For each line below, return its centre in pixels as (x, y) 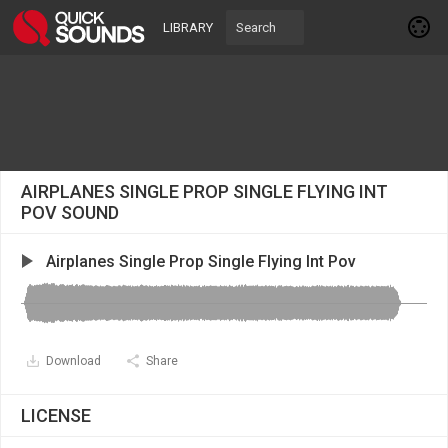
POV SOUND (70, 212)
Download (73, 361)
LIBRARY (188, 27)
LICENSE (56, 415)
